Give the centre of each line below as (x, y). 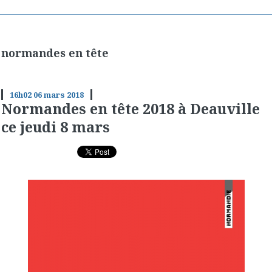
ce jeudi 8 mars (56, 127)
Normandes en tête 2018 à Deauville (131, 108)
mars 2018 (63, 94)
